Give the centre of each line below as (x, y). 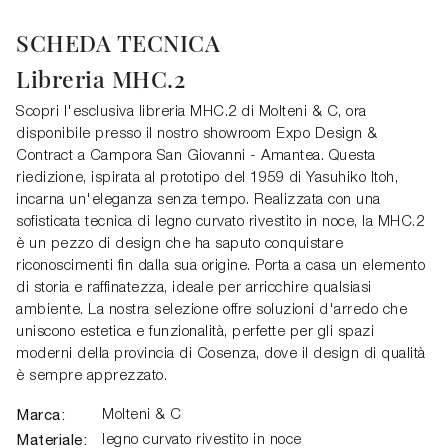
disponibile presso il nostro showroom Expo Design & (197, 134)
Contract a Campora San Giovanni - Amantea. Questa (196, 156)
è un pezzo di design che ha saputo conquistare (179, 244)
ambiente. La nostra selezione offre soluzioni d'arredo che (211, 310)
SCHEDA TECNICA (118, 43)
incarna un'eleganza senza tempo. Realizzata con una (198, 200)
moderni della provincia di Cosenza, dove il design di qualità (221, 354)
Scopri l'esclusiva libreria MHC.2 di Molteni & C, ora (191, 112)
